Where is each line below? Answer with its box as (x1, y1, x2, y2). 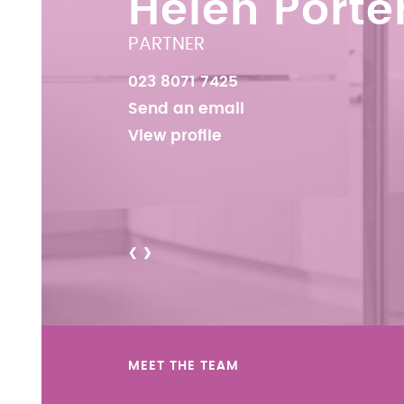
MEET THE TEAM (128, 360, 239, 372)
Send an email (128, 102, 244, 116)
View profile (128, 129, 222, 143)
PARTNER (128, 35, 205, 53)
